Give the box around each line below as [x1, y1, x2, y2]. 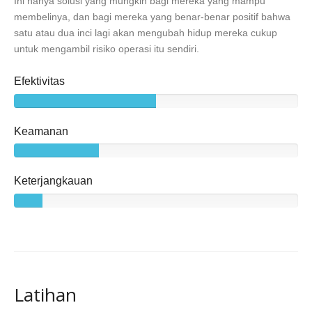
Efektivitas [14, 74, 65, 87]
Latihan [14, 282, 77, 308]
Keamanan [14, 124, 68, 137]
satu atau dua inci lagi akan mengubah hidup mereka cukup [14, 26, 277, 38]
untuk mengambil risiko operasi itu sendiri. [14, 42, 199, 54]
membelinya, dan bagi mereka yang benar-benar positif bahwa [14, 10, 290, 22]
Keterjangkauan [14, 174, 93, 187]
